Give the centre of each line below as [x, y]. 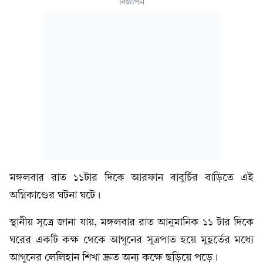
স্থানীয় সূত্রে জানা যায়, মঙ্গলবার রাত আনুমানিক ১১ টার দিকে [131, 222]
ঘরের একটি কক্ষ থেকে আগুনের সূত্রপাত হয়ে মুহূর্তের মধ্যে [131, 240]
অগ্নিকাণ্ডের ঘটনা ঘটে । [55, 195]
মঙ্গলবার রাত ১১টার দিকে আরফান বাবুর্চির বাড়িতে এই [131, 178]
